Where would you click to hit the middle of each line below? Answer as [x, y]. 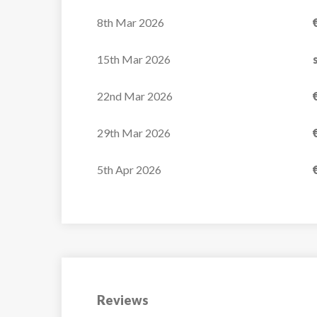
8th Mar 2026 [131, 22]
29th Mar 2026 [134, 133]
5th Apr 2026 [129, 169]
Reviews [123, 300]
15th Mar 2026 [134, 59]
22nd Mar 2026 [135, 96]
